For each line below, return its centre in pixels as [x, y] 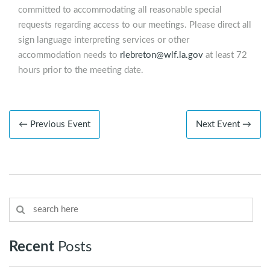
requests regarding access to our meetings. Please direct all [135, 25]
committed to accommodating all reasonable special [120, 10]
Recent [32, 247]
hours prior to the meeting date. [81, 71]
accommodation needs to [69, 55]
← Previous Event [55, 125]
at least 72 [225, 55]
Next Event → [224, 125]
